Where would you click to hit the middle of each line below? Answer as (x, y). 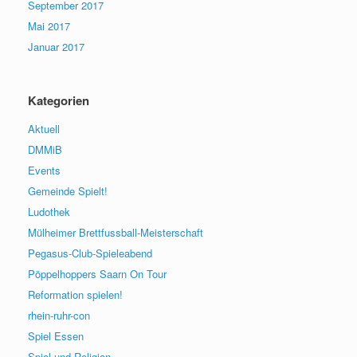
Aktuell (44, 128)
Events (44, 170)
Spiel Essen (56, 335)
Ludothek (49, 211)
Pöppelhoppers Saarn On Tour (97, 273)
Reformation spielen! (75, 294)
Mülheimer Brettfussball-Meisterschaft (116, 232)
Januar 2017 (56, 46)
